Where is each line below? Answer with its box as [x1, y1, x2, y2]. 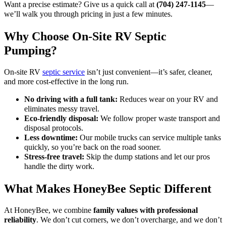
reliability [4, 215, 36, 225]
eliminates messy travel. [24, 104, 99, 114]
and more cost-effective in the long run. [4, 77, 129, 86]
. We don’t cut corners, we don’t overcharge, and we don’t [36, 215, 222, 225]
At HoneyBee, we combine [4, 206, 93, 215]
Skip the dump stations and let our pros [84, 152, 210, 162]
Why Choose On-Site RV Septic [4, 29, 166, 43]
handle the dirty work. [24, 162, 94, 172]
